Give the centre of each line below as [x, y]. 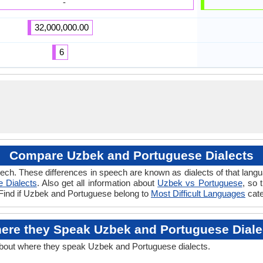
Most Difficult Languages [198, 193]
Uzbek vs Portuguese [200, 183]
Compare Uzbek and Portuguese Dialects [131, 155]
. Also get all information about [97, 183]
